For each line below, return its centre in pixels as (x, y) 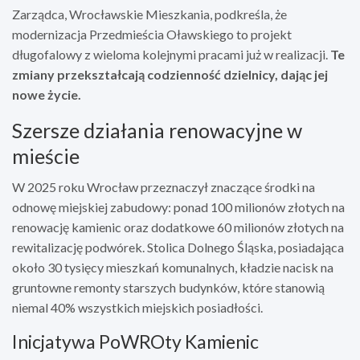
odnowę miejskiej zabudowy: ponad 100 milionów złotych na (178, 207)
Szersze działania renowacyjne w (157, 130)
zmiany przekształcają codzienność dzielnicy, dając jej (170, 74)
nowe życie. (47, 94)
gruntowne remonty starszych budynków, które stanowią (168, 287)
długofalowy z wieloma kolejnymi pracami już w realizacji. (171, 54)
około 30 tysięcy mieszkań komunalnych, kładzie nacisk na (173, 267)
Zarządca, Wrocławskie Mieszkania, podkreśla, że (149, 14)
